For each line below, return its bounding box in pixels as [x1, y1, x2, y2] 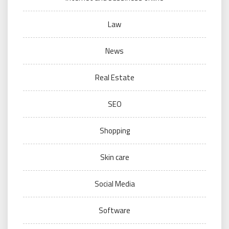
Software [99, 204, 130, 217]
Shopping [99, 125, 130, 137]
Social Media [94, 178, 135, 190]
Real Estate [95, 72, 134, 84]
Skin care [100, 151, 129, 164]
